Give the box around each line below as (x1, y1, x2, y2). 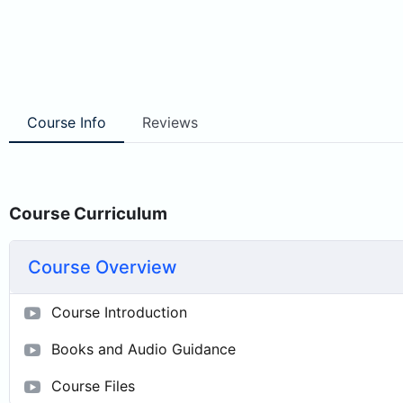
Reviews (142, 112, 198, 131)
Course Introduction (51, 302, 187, 321)
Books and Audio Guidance (51, 339, 236, 358)
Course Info (27, 112, 106, 131)
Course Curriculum (9, 202, 167, 224)
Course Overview (28, 255, 177, 278)
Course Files (51, 376, 135, 395)
